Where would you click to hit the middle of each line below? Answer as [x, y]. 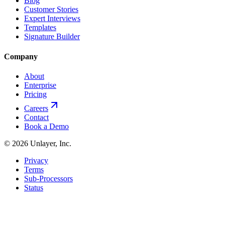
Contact [36, 117]
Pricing [35, 94]
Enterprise [40, 85]
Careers [36, 108]
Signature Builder [52, 37]
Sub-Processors [48, 178]
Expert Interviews [52, 19]
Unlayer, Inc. [50, 143]
